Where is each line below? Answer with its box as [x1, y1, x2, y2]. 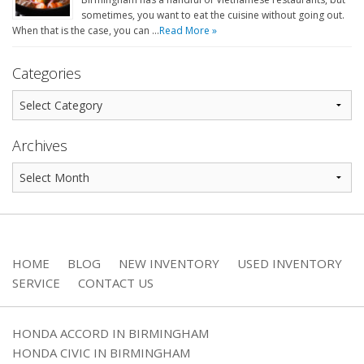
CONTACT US [78, 274, 154, 291]
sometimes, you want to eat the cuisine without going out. [81, 7, 344, 22]
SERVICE [12, 274, 60, 291]
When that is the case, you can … [12, 23, 159, 37]
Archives [12, 135, 67, 155]
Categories [12, 63, 81, 83]
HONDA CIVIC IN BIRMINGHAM [12, 344, 190, 361]
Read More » [159, 23, 217, 37]
